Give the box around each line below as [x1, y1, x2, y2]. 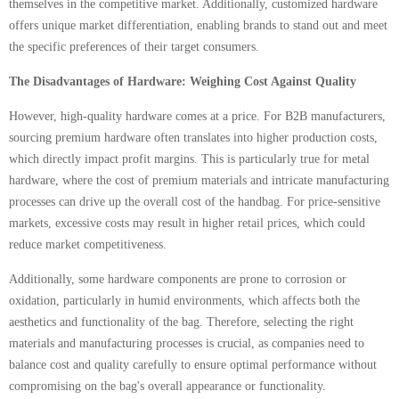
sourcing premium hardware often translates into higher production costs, [9, 131, 378, 144]
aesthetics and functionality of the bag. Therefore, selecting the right [9, 315, 354, 329]
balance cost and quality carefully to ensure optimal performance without [9, 358, 377, 371]
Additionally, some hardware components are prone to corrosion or [9, 273, 346, 286]
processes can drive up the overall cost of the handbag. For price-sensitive [9, 195, 380, 208]
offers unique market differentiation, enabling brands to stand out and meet [9, 19, 387, 32]
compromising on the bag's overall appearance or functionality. [9, 379, 326, 393]
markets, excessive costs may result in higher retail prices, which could [9, 216, 365, 230]
